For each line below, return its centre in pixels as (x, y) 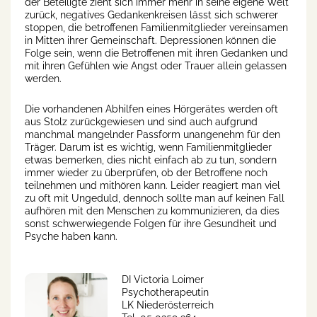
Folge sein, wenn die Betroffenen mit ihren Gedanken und (156, 53)
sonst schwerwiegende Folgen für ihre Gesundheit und (151, 224)
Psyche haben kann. (71, 237)
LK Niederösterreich (168, 305)
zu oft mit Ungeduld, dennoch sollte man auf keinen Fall (155, 198)
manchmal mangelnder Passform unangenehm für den (152, 135)
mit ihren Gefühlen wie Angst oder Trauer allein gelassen (156, 66)
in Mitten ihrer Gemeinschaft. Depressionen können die (150, 41)
